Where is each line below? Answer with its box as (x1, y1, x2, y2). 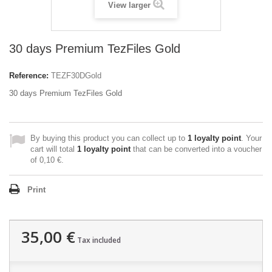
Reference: (9, 71, 49, 80)
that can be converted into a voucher (131, 144, 262, 154)
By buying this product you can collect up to (30, 134, 188, 143)
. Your (241, 134, 262, 143)
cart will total (30, 144, 77, 154)
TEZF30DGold (51, 71, 101, 80)
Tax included (75, 235, 121, 245)
